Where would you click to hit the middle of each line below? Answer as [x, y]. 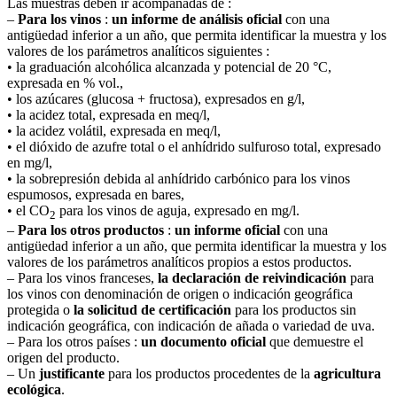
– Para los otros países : [74, 342]
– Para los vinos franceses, [82, 278]
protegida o [40, 310]
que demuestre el [315, 342]
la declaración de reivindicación [252, 278]
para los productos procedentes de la [209, 374]
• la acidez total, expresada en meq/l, [109, 114]
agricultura [347, 374]
